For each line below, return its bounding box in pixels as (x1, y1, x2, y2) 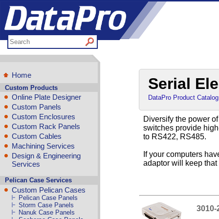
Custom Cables (12, 131, 62, 140)
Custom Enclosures (12, 112, 75, 121)
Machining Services (12, 141, 75, 150)
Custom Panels (12, 102, 61, 111)
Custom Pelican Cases (12, 185, 86, 194)
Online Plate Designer (12, 92, 81, 101)
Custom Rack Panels (12, 122, 80, 131)
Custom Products (4, 84, 58, 91)
